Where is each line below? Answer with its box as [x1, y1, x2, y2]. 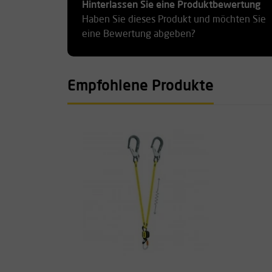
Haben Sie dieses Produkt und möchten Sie [82, 15, 266, 25]
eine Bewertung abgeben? [82, 29, 195, 39]
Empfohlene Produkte [67, 79, 214, 94]
